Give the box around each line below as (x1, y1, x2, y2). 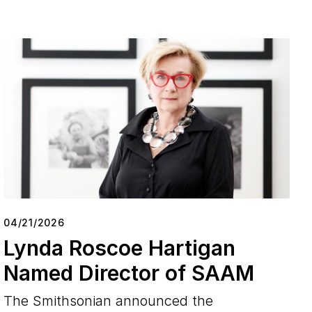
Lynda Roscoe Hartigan (3, 235, 236, 260)
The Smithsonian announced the (3, 292, 214, 309)
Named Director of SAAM (3, 260, 255, 286)
